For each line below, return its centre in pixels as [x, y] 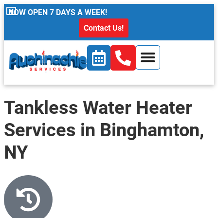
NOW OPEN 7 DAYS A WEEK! [58, 12]
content [17, 10]
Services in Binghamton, [104, 130]
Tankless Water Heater [98, 108]
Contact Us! [104, 28]
